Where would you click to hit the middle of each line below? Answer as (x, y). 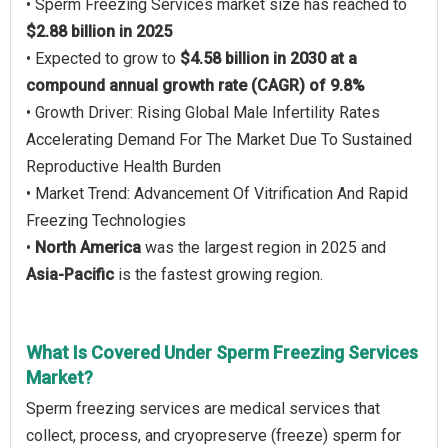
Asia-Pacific (70, 274)
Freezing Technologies (106, 220)
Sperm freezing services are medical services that (203, 408)
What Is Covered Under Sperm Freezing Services (222, 352)
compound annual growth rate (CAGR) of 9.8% (195, 85)
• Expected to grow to (103, 58)
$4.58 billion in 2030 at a (268, 58)
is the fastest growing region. (218, 274)
